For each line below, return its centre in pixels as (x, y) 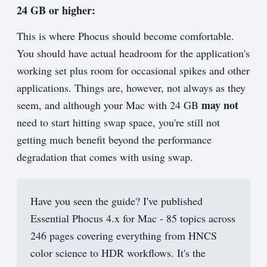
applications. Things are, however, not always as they (131, 88)
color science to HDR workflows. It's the (118, 252)
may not (220, 105)
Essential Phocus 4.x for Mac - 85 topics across (133, 218)
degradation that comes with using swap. (105, 157)
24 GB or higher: (56, 10)
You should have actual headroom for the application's (133, 53)
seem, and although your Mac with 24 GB (109, 105)
